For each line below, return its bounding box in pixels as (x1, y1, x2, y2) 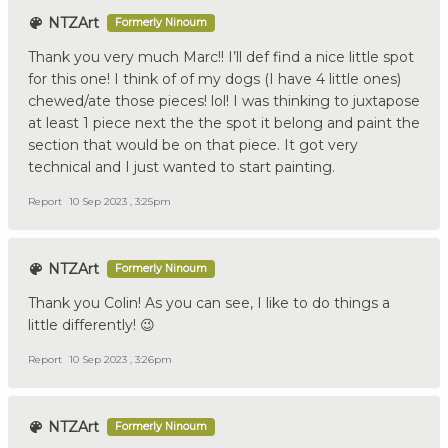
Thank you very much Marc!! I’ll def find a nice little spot (28, 48, 414, 67)
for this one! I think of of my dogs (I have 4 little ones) (28, 70, 401, 89)
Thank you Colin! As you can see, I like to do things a (28, 294, 390, 313)
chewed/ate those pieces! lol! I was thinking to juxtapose (28, 92, 420, 111)
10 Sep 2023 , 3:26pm (69, 353, 172, 367)
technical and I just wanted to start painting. (28, 158, 335, 177)
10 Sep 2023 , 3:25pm (69, 195, 171, 209)
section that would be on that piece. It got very (28, 136, 358, 155)
